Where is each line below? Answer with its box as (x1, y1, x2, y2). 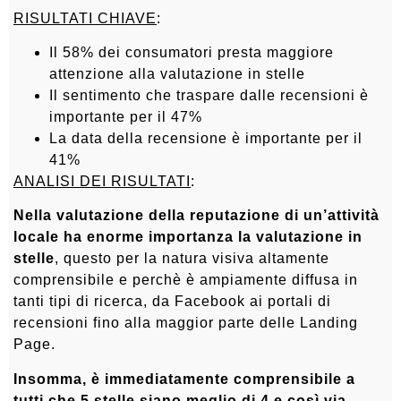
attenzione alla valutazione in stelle (49, 65, 305, 81)
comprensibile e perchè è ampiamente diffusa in (13, 272, 358, 288)
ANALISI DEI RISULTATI (13, 173, 191, 189)
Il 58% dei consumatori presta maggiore (49, 44, 334, 60)
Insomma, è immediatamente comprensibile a (13, 371, 355, 387)
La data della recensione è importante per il (49, 130, 363, 146)
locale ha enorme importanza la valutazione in (13, 229, 363, 245)
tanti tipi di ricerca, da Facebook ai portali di (13, 294, 331, 310)
